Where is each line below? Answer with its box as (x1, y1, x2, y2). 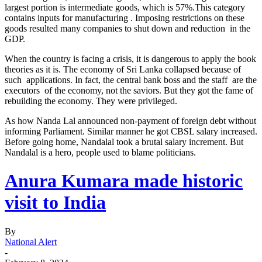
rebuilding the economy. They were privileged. (5, 95, 177, 106)
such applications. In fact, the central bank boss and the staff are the (5, 74, 257, 85)
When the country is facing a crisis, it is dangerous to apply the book (5, 53, 256, 64)
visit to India (5, 192, 106, 213)
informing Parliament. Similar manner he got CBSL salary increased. (5, 126, 257, 136)
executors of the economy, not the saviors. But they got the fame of (5, 85, 253, 95)
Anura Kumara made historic (5, 170, 243, 192)
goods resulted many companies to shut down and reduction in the (5, 23, 250, 33)
